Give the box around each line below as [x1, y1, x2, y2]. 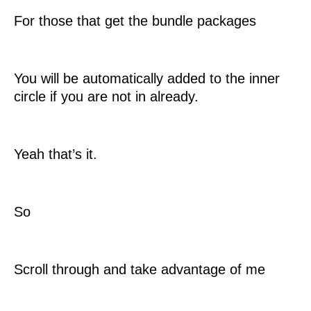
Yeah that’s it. [14, 146, 97, 162]
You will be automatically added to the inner [14, 71, 280, 86]
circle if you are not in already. [14, 89, 199, 104]
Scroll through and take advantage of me [14, 262, 265, 277]
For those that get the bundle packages [14, 13, 256, 28]
